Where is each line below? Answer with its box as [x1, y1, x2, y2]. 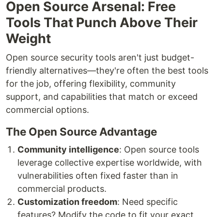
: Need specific [117, 196, 178, 207]
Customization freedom [17, 196, 117, 207]
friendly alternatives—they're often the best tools [6, 65, 208, 76]
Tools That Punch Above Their [6, 14, 198, 31]
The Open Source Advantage [6, 124, 157, 138]
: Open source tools [119, 144, 199, 155]
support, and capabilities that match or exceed [6, 91, 198, 102]
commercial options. [6, 104, 89, 115]
